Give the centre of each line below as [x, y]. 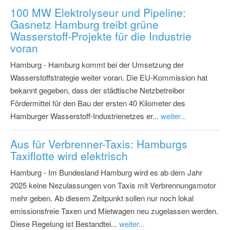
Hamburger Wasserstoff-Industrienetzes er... [85, 116]
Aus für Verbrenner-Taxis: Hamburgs [99, 144]
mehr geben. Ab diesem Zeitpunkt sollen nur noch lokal [102, 198]
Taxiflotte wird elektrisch [69, 156]
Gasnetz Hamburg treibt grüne [84, 24]
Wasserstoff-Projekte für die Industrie [101, 36]
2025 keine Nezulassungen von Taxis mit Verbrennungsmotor [113, 185]
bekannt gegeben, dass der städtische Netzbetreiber [98, 90]
